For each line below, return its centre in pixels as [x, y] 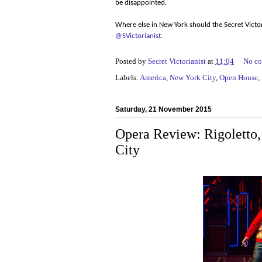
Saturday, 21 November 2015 [163, 109]
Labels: [127, 77]
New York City [193, 77]
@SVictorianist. [139, 36]
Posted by [132, 61]
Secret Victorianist [177, 61]
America [153, 77]
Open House [239, 77]
